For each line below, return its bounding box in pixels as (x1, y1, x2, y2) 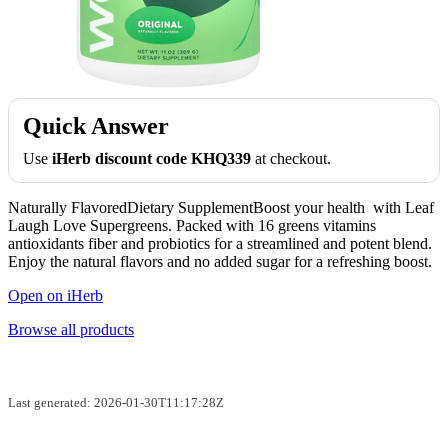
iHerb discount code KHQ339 (52, 149, 251, 167)
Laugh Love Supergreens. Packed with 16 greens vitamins (8, 216, 376, 234)
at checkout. (251, 149, 331, 167)
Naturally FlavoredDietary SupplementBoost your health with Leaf (8, 198, 434, 216)
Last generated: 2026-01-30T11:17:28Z (8, 394, 224, 410)
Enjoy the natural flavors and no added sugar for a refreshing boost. (8, 252, 432, 270)
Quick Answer (23, 112, 169, 139)
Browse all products (8, 320, 134, 338)
